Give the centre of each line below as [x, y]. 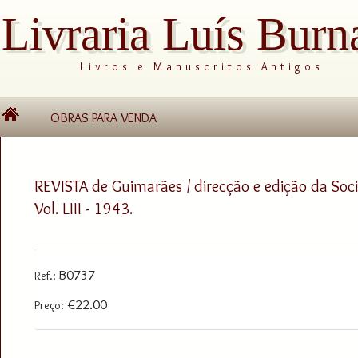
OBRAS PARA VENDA [103, 117]
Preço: [49, 305]
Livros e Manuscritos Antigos [201, 66]
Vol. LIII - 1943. [84, 208]
